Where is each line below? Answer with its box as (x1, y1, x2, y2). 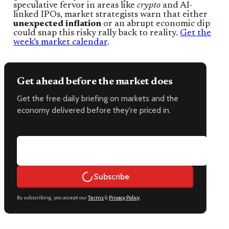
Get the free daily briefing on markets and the (17, 93, 178, 103)
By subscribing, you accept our (17, 194, 88, 201)
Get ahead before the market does (17, 76, 172, 87)
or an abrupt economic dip (101, 19, 210, 29)
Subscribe (94, 171, 129, 181)
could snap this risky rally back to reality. (13, 28, 180, 38)
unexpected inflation (13, 19, 101, 29)
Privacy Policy (109, 194, 140, 201)
